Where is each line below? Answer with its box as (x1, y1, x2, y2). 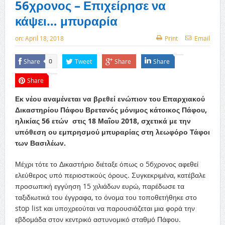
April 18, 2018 (25, 34, 64, 42)
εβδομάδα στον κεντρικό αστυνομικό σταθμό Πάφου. (15, 214, 181, 224)
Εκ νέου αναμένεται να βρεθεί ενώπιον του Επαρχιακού (15, 94, 205, 103)
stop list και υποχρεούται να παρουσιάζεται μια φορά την (15, 203, 195, 213)
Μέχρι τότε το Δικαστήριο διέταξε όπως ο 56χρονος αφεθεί (15, 159, 198, 169)
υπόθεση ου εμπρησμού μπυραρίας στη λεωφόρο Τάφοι (15, 127, 210, 137)
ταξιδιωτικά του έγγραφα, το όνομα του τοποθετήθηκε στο (15, 192, 197, 202)
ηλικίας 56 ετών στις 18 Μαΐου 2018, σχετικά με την (15, 116, 191, 126)
